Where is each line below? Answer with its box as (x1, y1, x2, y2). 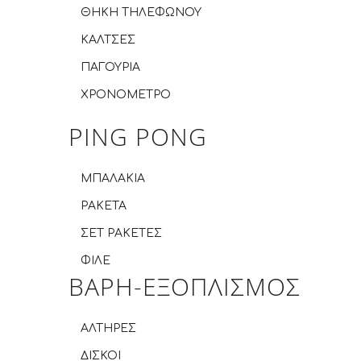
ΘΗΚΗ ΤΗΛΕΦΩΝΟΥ (81, 6, 201, 19)
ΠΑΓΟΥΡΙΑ (81, 61, 140, 73)
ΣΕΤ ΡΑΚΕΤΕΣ (81, 227, 162, 239)
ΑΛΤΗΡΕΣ (81, 322, 136, 334)
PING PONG (68, 120, 207, 153)
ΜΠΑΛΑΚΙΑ (81, 172, 145, 185)
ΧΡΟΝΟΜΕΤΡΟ (81, 89, 171, 101)
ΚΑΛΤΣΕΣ (81, 34, 135, 46)
